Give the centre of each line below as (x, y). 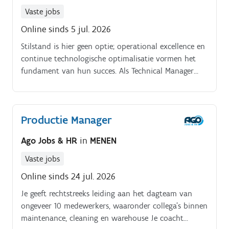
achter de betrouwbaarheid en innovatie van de (105, 96)
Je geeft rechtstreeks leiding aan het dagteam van (107, 193)
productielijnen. (48, 108)
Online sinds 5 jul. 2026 (66, 29)
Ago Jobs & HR (50, 140)
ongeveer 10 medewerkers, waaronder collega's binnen (114, 205)
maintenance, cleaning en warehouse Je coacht (102, 218)
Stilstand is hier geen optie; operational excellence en (113, 47)
